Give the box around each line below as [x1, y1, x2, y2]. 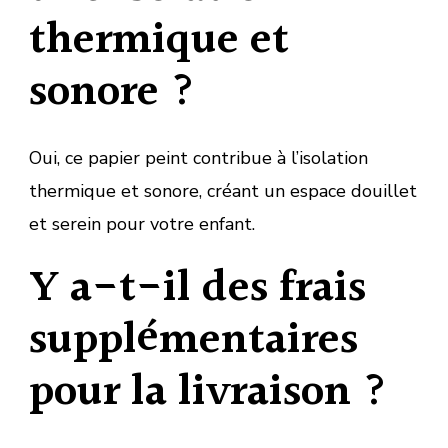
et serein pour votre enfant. [29, 211, 255, 236]
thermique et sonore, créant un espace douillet [29, 178, 417, 203]
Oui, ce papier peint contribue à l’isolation [29, 145, 368, 170]
